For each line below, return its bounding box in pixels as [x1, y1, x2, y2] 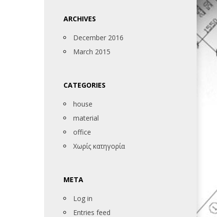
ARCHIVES [63, 14, 96, 23]
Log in [73, 194, 93, 203]
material [73, 113, 99, 123]
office [73, 127, 91, 137]
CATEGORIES [63, 80, 106, 90]
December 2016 [73, 33, 124, 42]
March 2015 [73, 47, 110, 56]
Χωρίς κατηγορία [73, 141, 125, 151]
